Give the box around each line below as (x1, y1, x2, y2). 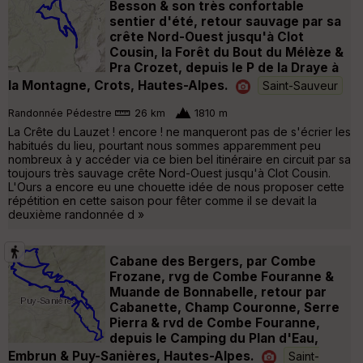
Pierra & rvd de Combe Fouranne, (109, 314, 320, 331)
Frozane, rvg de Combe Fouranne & (109, 268, 334, 284)
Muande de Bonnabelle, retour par (109, 284, 327, 300)
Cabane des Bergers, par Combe (109, 253, 316, 269)
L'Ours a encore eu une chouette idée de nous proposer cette (8, 179, 344, 194)
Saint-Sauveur (263, 78, 338, 92)
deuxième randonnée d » (8, 207, 144, 221)
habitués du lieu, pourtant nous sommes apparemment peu (8, 138, 321, 152)
